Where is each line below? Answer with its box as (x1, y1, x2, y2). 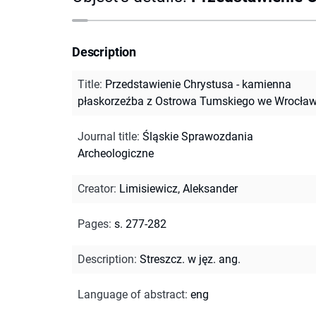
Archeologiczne (78, 146, 154, 160)
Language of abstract (78, 287, 185, 301)
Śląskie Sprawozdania (142, 129, 253, 143)
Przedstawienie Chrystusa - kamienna (105, 77, 291, 91)
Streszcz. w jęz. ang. (140, 252, 241, 266)
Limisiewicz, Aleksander (119, 181, 238, 195)
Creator (78, 181, 114, 195)
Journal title (78, 129, 137, 143)
